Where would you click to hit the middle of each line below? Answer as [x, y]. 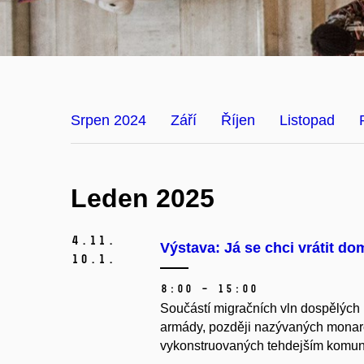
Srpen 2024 [108, 120]
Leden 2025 [143, 198]
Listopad [307, 120]
